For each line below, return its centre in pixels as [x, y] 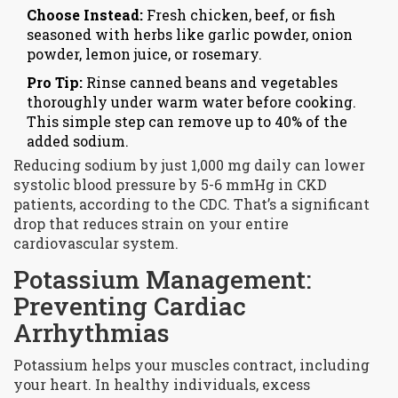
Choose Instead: [85, 15]
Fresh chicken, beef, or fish [239, 15]
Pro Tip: [55, 83]
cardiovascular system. [96, 243]
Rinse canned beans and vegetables [210, 83]
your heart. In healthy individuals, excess [162, 385]
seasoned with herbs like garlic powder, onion [190, 35]
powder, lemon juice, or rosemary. [144, 54]
